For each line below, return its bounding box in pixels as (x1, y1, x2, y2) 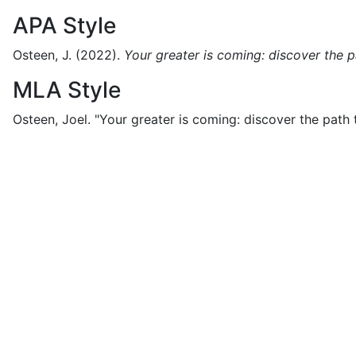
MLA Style (13, 76, 121, 103)
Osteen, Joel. (13, 111, 91, 127)
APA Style (13, 12, 116, 39)
